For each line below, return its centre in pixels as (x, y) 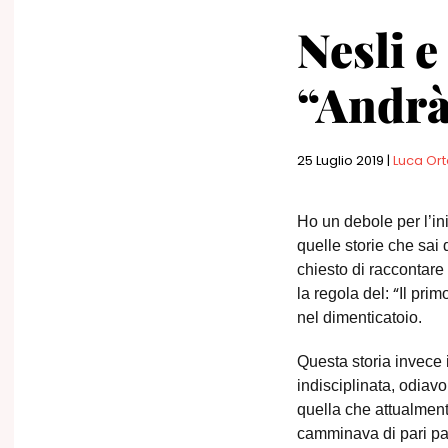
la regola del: (345, 294)
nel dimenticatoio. (359, 318)
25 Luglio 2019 (340, 161)
